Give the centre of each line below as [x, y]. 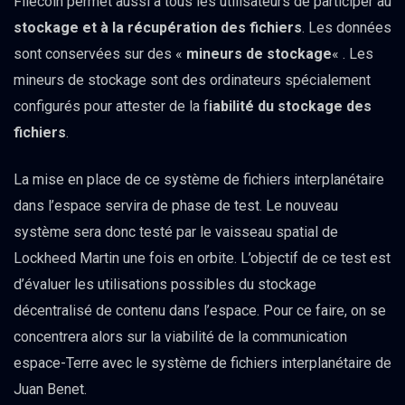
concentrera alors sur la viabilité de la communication [180, 337]
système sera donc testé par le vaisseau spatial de [176, 232]
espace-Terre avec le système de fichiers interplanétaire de [202, 363]
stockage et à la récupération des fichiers [158, 28]
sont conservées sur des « [100, 54]
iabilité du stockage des [290, 107]
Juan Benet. [50, 390]
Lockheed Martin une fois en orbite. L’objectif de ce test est [202, 259]
